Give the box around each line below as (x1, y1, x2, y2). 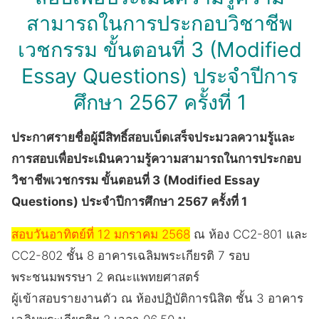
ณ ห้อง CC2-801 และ (190, 226, 308, 241)
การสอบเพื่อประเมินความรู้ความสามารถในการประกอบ (11, 151, 301, 166)
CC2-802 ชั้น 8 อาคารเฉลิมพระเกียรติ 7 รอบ (11, 248, 250, 263)
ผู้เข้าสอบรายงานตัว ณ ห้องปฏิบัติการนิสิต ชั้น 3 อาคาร (11, 291, 303, 305)
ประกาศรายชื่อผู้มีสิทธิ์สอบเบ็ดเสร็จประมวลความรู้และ (11, 130, 295, 145)
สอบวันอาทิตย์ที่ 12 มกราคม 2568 (11, 226, 190, 241)
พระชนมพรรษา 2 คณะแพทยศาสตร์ (11, 269, 199, 284)
